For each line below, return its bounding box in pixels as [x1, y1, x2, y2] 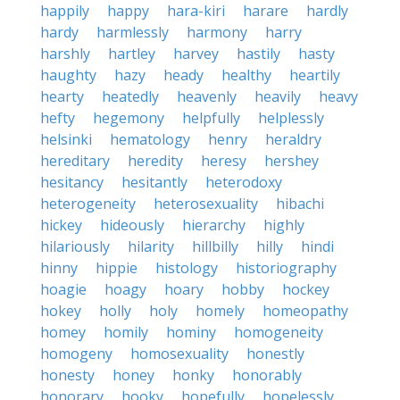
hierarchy [182, 215, 246, 235]
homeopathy [262, 301, 348, 321]
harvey [173, 44, 219, 63]
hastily [237, 44, 280, 63]
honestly [246, 344, 304, 363]
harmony [187, 22, 247, 42]
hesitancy [40, 172, 104, 192]
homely [196, 301, 245, 321]
